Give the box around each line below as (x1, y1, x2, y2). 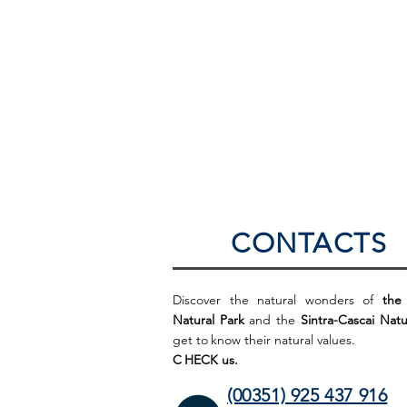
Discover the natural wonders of (173, 291, 382, 308)
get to (173, 331, 208, 348)
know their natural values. (211, 331, 355, 348)
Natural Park (173, 311, 244, 328)
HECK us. (184, 351, 238, 368)
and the (243, 311, 301, 328)
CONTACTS (231, 226, 387, 260)
